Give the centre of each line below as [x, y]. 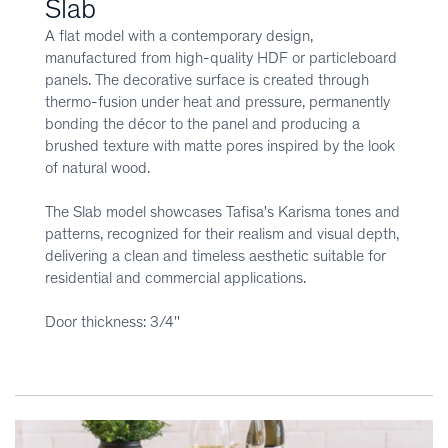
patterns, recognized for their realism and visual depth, [222, 233]
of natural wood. [97, 167]
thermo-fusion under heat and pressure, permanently [217, 101]
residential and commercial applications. [175, 277]
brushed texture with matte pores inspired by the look [220, 145]
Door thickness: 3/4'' [112, 321]
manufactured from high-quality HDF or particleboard [221, 57]
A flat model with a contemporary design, [179, 35]
